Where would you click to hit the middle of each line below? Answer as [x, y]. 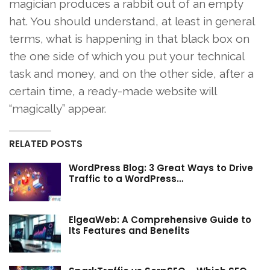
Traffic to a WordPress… [126, 179]
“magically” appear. [58, 109]
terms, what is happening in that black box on [129, 39]
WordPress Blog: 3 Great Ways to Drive [161, 168]
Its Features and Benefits [129, 230]
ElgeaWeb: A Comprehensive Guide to [160, 219]
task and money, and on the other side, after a [131, 74]
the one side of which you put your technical [127, 56]
